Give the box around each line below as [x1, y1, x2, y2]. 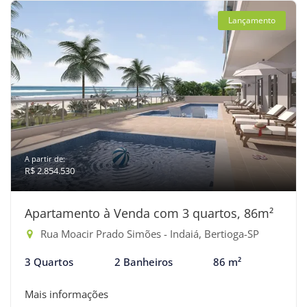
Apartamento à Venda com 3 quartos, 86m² [25, 205, 273, 221]
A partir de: [25, 153, 65, 164]
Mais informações [25, 287, 108, 301]
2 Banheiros [114, 255, 173, 269]
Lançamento [228, 14, 275, 26]
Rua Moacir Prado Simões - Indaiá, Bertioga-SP [38, 227, 259, 241]
